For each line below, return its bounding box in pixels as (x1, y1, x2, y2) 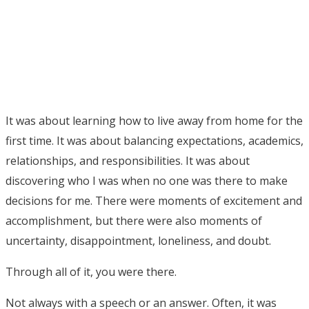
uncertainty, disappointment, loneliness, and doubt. (6, 232, 271, 248)
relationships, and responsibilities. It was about (6, 152, 250, 168)
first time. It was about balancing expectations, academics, (6, 132, 303, 148)
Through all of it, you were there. (6, 263, 177, 279)
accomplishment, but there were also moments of (6, 212, 262, 228)
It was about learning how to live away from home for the (6, 112, 303, 128)
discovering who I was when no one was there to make (6, 172, 288, 188)
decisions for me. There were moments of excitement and (6, 192, 302, 208)
